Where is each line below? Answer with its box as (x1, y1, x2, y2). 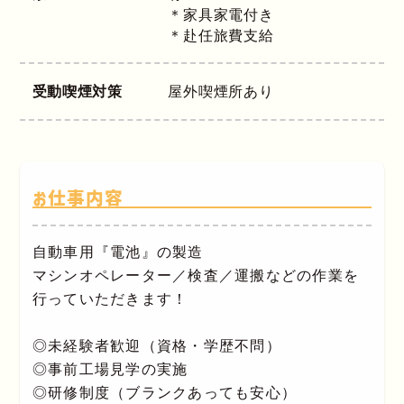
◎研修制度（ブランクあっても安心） (32, 384, 298, 400)
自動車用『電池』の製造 (32, 243, 204, 260)
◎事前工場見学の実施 (32, 361, 188, 377)
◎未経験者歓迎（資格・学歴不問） (32, 337, 281, 353)
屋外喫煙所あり (168, 84, 274, 100)
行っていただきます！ (32, 290, 188, 307)
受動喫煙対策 (32, 84, 123, 100)
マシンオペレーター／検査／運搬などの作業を (32, 267, 360, 283)
